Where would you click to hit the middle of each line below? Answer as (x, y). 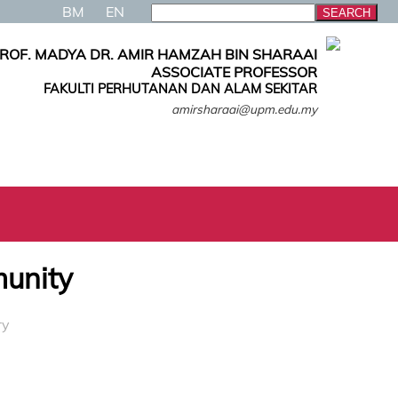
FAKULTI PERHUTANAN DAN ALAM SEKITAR (180, 89)
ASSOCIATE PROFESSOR (234, 72)
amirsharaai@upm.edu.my (244, 109)
